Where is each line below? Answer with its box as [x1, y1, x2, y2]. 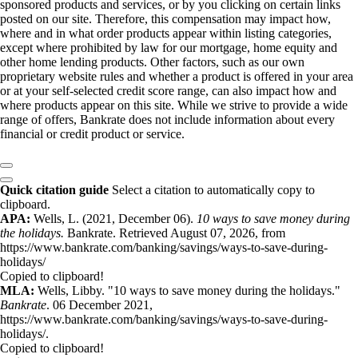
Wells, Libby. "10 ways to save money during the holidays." [38, 284, 340, 298]
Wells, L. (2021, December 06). [34, 212, 197, 226]
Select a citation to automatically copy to [112, 183, 315, 197]
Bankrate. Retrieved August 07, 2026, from [64, 226, 285, 241]
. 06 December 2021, [46, 298, 153, 312]
